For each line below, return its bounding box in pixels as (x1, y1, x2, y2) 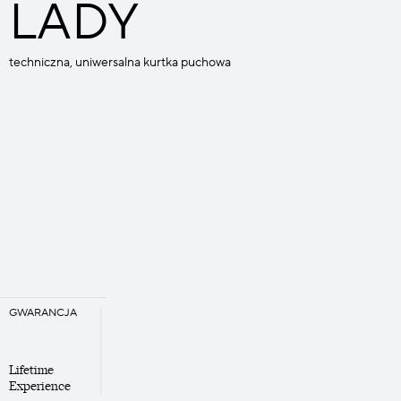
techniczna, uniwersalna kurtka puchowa (9, 55, 231, 72)
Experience (9, 378, 71, 395)
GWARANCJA (9, 306, 77, 320)
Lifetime (9, 362, 54, 379)
